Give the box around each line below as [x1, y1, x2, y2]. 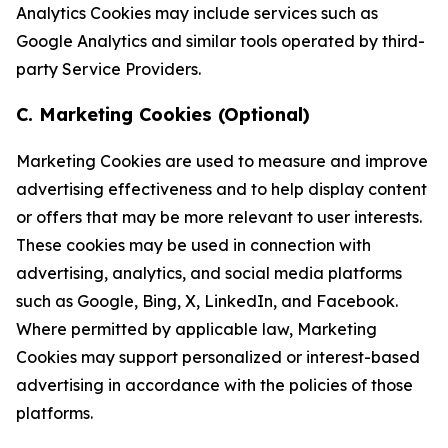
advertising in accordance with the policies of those [16, 375, 413, 395]
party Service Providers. [16, 59, 201, 79]
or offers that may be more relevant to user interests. [16, 207, 422, 227]
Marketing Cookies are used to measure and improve [16, 151, 428, 171]
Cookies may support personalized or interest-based [16, 347, 420, 367]
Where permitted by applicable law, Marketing [16, 319, 377, 339]
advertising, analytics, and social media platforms [16, 263, 402, 283]
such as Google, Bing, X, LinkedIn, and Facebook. [16, 291, 398, 311]
